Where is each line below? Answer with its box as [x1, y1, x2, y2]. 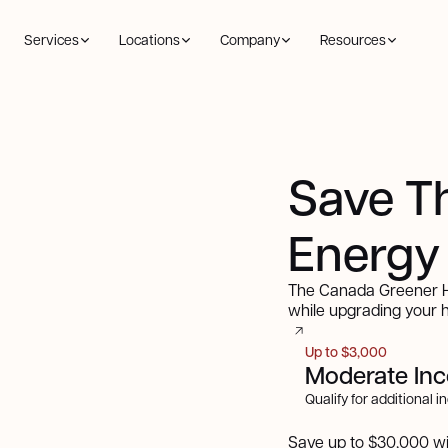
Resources [320, 30, 386, 49]
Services [24, 30, 79, 49]
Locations [119, 30, 180, 49]
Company [220, 30, 280, 49]
